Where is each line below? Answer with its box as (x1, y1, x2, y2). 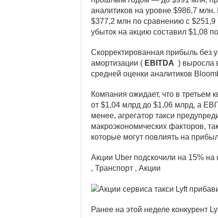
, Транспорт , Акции (91, 164, 161, 172)
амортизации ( (91, 59, 145, 67)
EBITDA (145, 59, 174, 67)
